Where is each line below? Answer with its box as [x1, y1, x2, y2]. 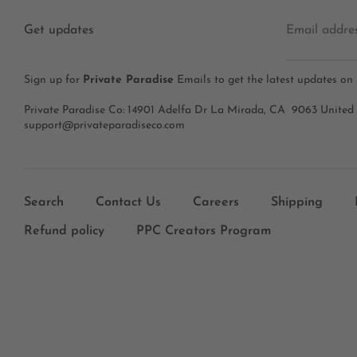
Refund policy [24, 224, 104, 237]
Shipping [271, 196, 323, 209]
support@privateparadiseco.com [24, 120, 185, 131]
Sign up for [24, 74, 83, 86]
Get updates [24, 24, 94, 37]
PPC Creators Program [136, 224, 271, 237]
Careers [193, 196, 239, 209]
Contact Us [96, 196, 161, 209]
